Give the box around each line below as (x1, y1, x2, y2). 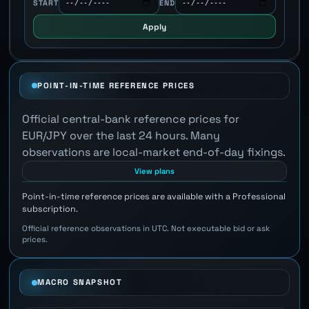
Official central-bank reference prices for (22, 111, 240, 126)
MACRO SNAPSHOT (37, 277, 123, 288)
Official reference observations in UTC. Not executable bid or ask (22, 223, 270, 233)
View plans (134, 166, 175, 177)
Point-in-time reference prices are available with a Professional (22, 191, 286, 203)
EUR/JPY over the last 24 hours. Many (22, 128, 221, 143)
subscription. (22, 203, 79, 215)
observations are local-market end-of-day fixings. (22, 144, 286, 159)
